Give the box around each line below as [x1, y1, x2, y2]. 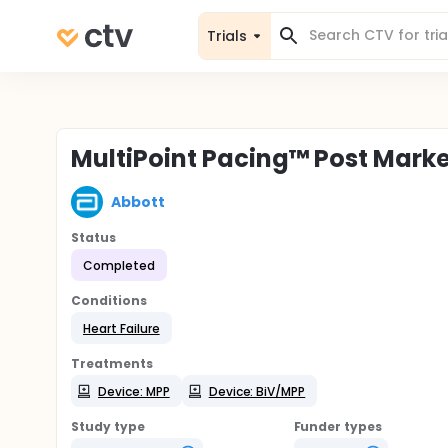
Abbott [111, 191, 165, 212]
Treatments [71, 355, 153, 372]
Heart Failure [83, 319, 160, 337]
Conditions [71, 292, 147, 309]
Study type [71, 418, 145, 435]
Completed [83, 256, 155, 274]
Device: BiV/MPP [208, 382, 306, 400]
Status [71, 229, 116, 246]
